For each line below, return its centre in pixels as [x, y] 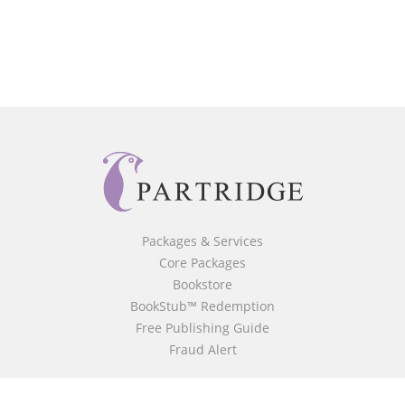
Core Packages [202, 263]
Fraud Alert [202, 349]
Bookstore [202, 284]
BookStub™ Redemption [202, 306]
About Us [202, 386]
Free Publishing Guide [202, 328]
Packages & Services [202, 241]
